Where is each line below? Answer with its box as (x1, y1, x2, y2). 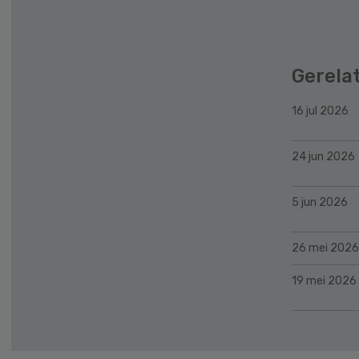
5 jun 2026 (292, 195, 348, 209)
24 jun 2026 (292, 149, 355, 163)
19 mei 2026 (292, 273, 357, 288)
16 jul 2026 (292, 103, 349, 118)
